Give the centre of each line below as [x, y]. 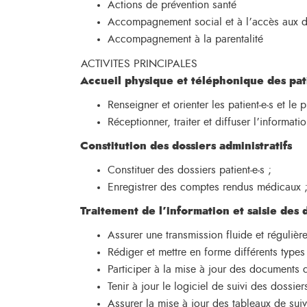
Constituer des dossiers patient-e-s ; [189, 170]
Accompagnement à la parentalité [185, 39]
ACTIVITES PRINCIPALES [139, 64]
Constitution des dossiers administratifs [186, 146]
